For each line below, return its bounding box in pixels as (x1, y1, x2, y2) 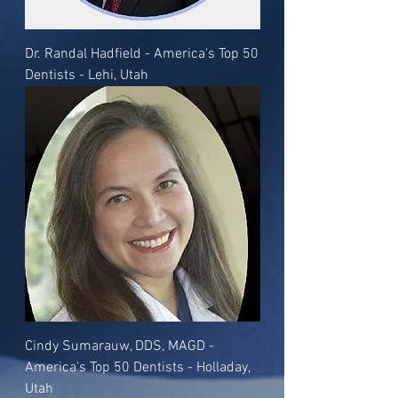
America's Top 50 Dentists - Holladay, (25, 359, 250, 377)
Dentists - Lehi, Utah (25, 67, 148, 84)
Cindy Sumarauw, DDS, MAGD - (25, 338, 214, 355)
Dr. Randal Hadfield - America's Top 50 (25, 45, 259, 63)
